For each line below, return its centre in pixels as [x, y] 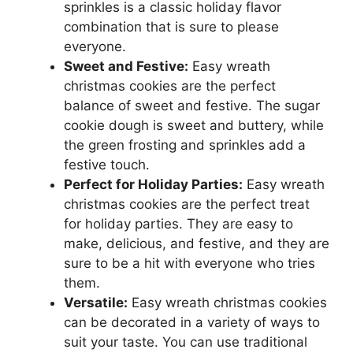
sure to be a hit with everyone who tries [190, 264]
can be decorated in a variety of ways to [192, 323]
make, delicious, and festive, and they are [197, 244]
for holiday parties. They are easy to [178, 224]
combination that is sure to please [171, 27]
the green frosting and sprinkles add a [185, 145]
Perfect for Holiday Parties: [153, 185]
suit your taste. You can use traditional [186, 342]
